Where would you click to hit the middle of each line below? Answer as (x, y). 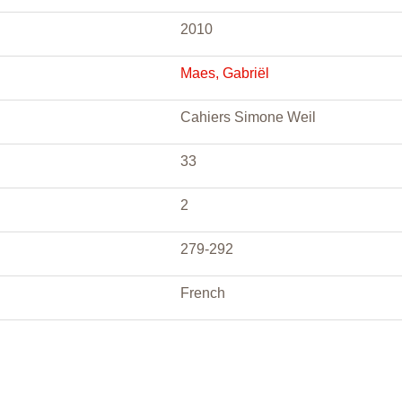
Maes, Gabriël (225, 73)
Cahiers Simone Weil (248, 117)
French (203, 293)
